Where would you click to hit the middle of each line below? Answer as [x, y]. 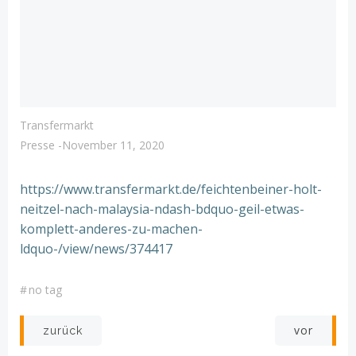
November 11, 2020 [113, 145]
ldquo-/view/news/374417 [96, 249]
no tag [45, 290]
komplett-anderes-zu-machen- [111, 229]
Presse [37, 145]
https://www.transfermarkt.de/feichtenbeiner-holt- [171, 189]
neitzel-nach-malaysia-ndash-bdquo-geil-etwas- [162, 209]
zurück [63, 331]
